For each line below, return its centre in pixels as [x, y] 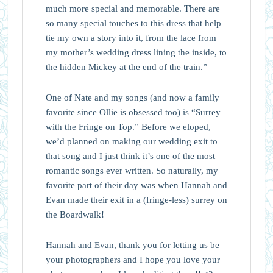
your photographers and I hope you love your [133, 259]
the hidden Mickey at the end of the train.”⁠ [126, 67]
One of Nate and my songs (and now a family [132, 97]
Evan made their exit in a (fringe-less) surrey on [136, 200]
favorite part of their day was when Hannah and [136, 185]
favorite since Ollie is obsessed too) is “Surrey [133, 112]
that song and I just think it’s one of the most [130, 156]
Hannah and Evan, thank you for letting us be [132, 245]
